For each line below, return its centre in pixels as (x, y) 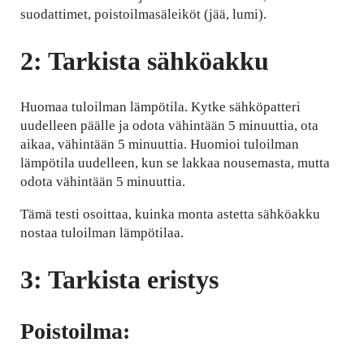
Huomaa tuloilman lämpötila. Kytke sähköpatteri (160, 107)
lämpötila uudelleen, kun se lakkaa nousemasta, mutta (175, 163)
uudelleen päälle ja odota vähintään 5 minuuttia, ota (169, 126)
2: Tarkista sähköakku (145, 61)
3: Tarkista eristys (119, 279)
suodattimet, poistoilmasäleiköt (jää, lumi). (143, 15)
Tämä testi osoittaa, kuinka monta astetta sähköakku (170, 214)
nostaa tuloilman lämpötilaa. (102, 233)
